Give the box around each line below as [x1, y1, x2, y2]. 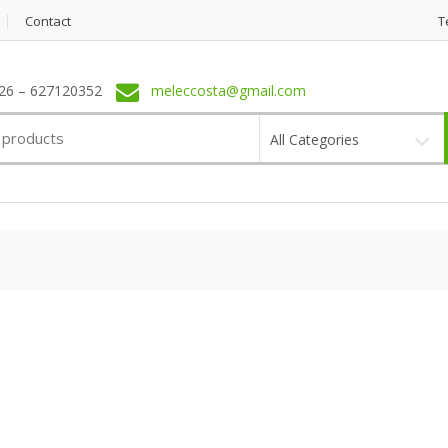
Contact [25, 12, 71, 30]
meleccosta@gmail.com [150, 81, 306, 101]
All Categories [269, 129, 359, 149]
